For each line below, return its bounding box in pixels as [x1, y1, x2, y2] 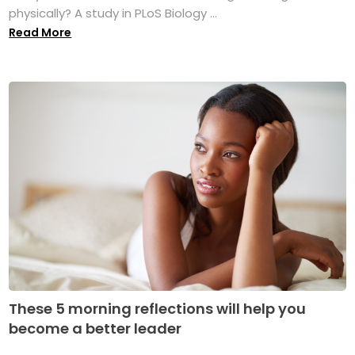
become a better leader [9, 318, 182, 338]
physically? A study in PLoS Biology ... [9, 5, 218, 22]
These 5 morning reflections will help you [9, 298, 307, 319]
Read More [9, 25, 72, 41]
